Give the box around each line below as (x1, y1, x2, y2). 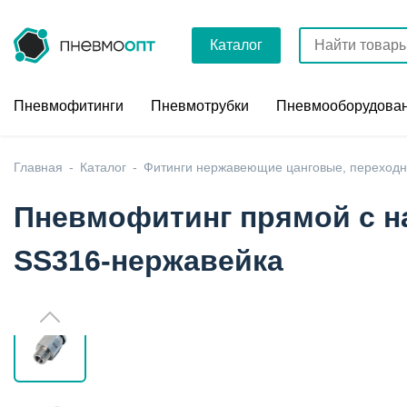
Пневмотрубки (151, 98, 249, 114)
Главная (14, 160, 63, 174)
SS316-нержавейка (14, 244, 283, 277)
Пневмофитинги (14, 98, 124, 114)
